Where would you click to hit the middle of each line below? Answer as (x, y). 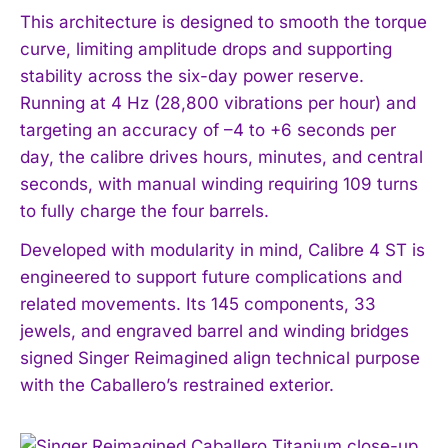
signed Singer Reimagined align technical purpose (220, 357)
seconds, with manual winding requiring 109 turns (219, 183)
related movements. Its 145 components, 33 (198, 303)
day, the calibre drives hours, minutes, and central (221, 156)
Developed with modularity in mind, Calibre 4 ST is (222, 249)
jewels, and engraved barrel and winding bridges (214, 330)
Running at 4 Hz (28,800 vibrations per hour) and (218, 102)
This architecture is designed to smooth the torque (223, 21)
